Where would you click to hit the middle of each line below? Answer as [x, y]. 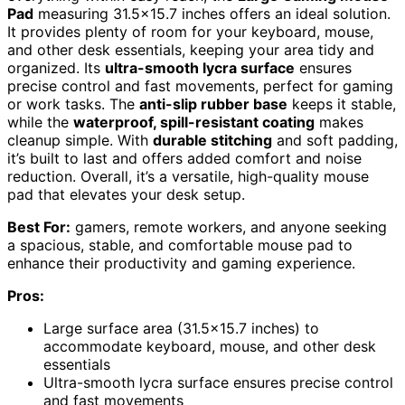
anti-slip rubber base [213, 104]
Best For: [39, 226]
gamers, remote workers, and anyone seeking [229, 226]
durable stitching [212, 140]
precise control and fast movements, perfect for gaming [200, 85]
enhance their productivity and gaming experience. [181, 263]
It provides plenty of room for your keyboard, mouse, [190, 31]
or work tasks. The [73, 104]
